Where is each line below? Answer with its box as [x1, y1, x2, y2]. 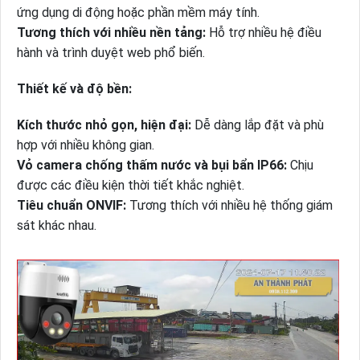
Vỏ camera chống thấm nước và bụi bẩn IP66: [16, 157, 290, 173]
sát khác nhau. [16, 217, 96, 233]
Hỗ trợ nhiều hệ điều [208, 24, 321, 40]
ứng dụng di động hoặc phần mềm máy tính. [16, 4, 260, 20]
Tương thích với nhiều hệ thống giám [125, 197, 333, 213]
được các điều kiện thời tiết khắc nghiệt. [16, 177, 244, 193]
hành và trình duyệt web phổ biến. [16, 44, 205, 60]
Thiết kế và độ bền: [16, 80, 132, 96]
